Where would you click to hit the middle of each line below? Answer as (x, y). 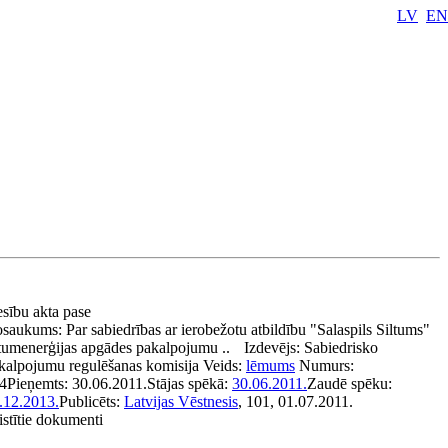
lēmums (270, 365)
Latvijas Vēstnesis (181, 401)
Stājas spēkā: (189, 383)
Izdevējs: (274, 347)
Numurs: (326, 365)
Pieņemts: (39, 383)
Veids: (224, 365)
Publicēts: (91, 401)
